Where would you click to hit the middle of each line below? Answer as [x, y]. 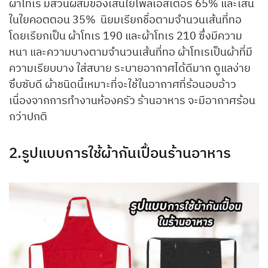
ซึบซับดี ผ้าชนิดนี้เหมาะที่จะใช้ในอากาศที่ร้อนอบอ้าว [123, 85]
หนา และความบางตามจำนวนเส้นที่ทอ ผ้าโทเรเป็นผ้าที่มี [131, 53]
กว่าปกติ [28, 118]
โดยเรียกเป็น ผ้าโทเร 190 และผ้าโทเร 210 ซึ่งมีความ [126, 37]
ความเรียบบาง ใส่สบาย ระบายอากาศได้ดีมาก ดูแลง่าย [130, 69]
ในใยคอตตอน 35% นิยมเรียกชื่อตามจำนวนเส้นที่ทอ [125, 21]
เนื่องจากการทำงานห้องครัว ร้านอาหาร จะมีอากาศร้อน [132, 101]
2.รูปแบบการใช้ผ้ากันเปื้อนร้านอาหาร [120, 153]
